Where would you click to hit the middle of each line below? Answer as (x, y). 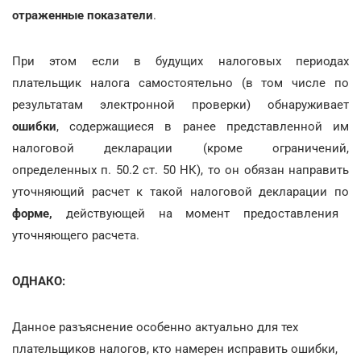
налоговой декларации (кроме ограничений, (180, 148)
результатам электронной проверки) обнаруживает (180, 104)
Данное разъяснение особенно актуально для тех (155, 327)
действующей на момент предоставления (196, 213)
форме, (32, 213)
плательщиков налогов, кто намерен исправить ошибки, (175, 349)
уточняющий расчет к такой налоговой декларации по (180, 191)
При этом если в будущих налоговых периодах (180, 61)
